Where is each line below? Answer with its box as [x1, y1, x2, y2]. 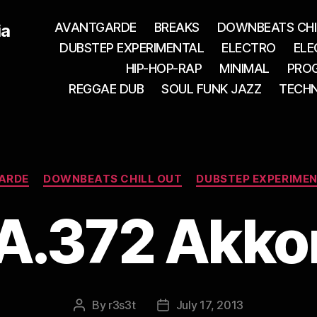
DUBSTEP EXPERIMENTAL [59, 40, 204, 55]
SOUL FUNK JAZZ [161, 81, 262, 96]
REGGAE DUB [69, 81, 144, 96]
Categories [158, 165, 221, 180]
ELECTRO [221, 40, 276, 55]
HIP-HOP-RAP [125, 61, 202, 76]
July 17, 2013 [175, 297, 244, 312]
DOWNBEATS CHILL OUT [42, 172, 183, 185]
